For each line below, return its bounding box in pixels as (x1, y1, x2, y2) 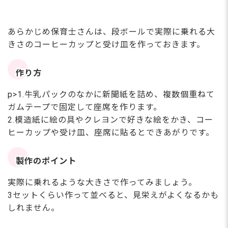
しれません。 (8, 203, 60, 213)
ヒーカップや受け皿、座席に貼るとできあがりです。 (8, 127, 214, 137)
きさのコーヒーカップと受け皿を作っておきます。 (8, 39, 205, 49)
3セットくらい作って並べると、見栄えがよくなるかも (8, 190, 219, 200)
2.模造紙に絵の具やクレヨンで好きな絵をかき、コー (8, 115, 213, 125)
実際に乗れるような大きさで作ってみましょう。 (8, 177, 197, 187)
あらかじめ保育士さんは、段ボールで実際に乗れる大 (8, 26, 215, 37)
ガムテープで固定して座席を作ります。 (8, 102, 162, 112)
